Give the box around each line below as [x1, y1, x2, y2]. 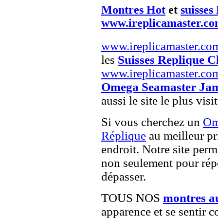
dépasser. [101, 169, 146, 183]
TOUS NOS [101, 191, 163, 204]
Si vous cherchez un [101, 115, 203, 128]
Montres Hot [101, 3, 165, 16]
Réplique [101, 128, 146, 142]
